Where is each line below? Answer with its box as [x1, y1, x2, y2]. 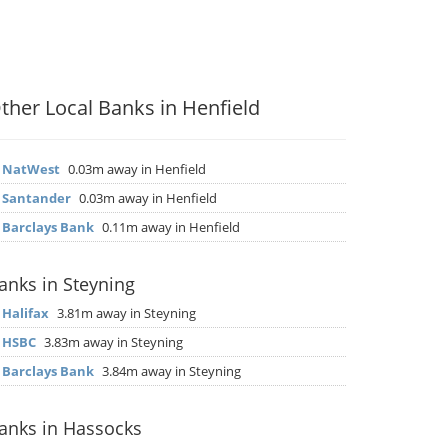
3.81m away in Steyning [54, 304, 196, 322]
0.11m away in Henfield [99, 218, 240, 236]
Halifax [2, 304, 49, 322]
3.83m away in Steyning [41, 333, 183, 351]
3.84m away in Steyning [99, 362, 241, 380]
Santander [2, 189, 71, 207]
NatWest [2, 160, 60, 178]
